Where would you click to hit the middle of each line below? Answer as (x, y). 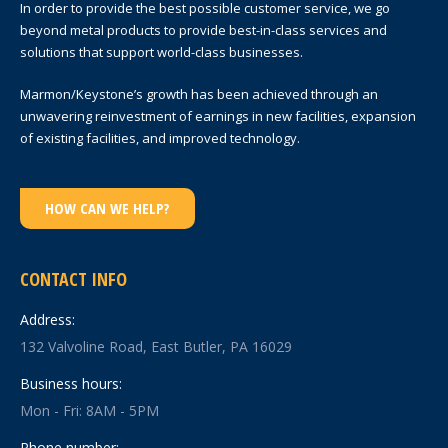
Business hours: (71, 384)
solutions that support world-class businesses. (161, 52)
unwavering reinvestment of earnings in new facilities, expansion (218, 116)
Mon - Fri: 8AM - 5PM (89, 411)
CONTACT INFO (73, 279)
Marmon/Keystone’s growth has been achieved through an (199, 94)
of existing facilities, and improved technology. (160, 138)
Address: (47, 320)
